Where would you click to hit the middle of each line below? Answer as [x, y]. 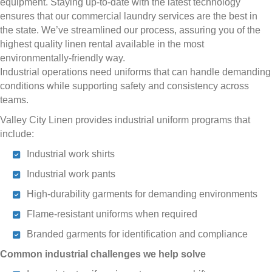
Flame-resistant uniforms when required [112, 214]
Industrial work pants [71, 174]
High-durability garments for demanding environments [142, 194]
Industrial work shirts [71, 154]
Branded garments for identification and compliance [137, 234]
